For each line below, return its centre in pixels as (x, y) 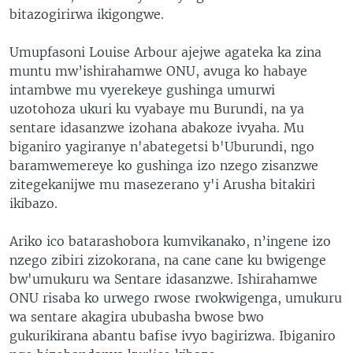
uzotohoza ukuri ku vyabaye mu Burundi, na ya (157, 109)
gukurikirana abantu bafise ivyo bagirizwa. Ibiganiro (173, 336)
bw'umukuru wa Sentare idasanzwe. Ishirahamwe (163, 279)
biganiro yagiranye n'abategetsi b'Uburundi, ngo (162, 147)
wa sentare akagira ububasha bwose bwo (137, 317)
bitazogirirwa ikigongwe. (87, 14)
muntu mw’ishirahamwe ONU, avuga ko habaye (158, 71)
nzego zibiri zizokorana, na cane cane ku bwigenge (168, 260)
